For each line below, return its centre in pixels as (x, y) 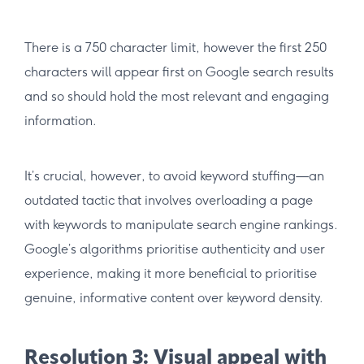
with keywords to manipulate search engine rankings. (181, 224)
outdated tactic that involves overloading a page (169, 200)
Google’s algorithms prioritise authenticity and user (175, 249)
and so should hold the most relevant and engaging (177, 96)
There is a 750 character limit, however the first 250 (175, 47)
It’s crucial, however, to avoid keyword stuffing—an (174, 175)
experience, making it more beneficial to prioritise (171, 273)
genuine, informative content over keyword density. (174, 297)
